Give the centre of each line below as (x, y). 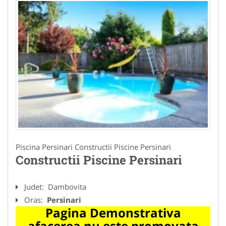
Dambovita (67, 186)
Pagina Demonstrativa (113, 212)
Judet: (35, 186)
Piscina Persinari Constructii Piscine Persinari (93, 147)
